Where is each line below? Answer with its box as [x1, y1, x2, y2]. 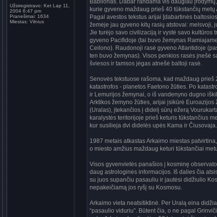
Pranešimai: [10, 14, 36, 19]
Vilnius [28, 19, 44, 24]
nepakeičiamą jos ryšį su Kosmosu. [90, 184, 182, 191]
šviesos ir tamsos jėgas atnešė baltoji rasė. [90, 60, 202, 67]
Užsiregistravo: [10, 3, 42, 8]
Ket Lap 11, [42, 3, 70, 8]
